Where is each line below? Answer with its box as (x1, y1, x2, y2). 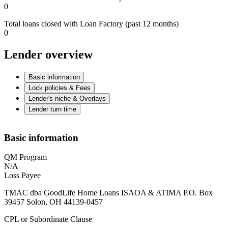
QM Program (4, 153, 47, 162)
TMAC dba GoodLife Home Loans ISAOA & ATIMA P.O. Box (4, 188, 213, 197)
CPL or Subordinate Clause (4, 215, 92, 224)
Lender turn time (28, 105, 76, 113)
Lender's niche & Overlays (28, 94, 106, 102)
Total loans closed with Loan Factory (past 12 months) (4, 19, 179, 28)
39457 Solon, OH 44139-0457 (4, 197, 103, 207)
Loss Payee (4, 171, 41, 180)
